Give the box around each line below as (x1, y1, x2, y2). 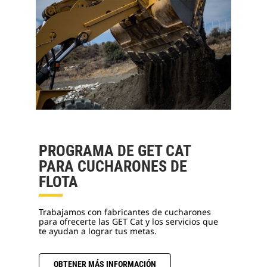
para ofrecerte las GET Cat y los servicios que (39, 215, 218, 227)
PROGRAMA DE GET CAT (39, 141, 191, 160)
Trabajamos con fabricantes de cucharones (39, 206, 211, 218)
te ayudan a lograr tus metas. (39, 225, 157, 237)
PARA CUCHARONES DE (39, 157, 187, 175)
